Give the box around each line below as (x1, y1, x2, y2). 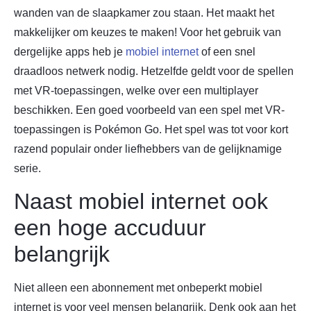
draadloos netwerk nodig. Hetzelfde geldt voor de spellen (14, 65, 294, 77)
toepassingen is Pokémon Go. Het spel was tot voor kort (14, 123, 288, 135)
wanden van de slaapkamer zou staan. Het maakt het (14, 6, 274, 19)
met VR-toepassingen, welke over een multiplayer (14, 84, 258, 96)
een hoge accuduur (14, 215, 206, 241)
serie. (14, 162, 41, 174)
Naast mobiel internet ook (14, 189, 268, 215)
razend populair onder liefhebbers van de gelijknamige (14, 142, 282, 155)
